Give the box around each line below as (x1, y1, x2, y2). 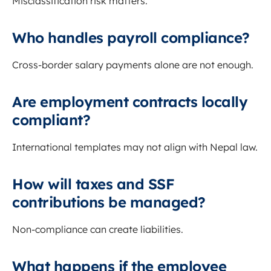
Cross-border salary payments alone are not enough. (12, 59, 253, 71)
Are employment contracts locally (12, 93, 247, 111)
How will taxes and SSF (12, 175, 174, 194)
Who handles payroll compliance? (12, 28, 250, 47)
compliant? (12, 111, 90, 129)
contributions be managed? (12, 193, 206, 212)
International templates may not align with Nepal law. (12, 141, 258, 154)
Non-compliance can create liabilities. (12, 223, 183, 236)
